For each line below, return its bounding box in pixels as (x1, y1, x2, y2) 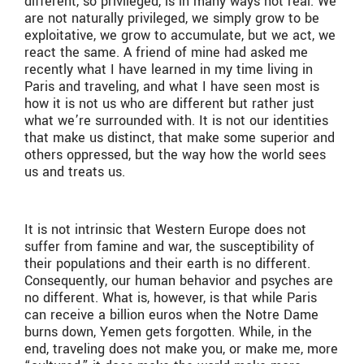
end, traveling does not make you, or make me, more (24, 339, 338, 358)
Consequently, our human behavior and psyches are (24, 271, 333, 290)
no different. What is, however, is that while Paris (24, 288, 317, 307)
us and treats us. (24, 162, 129, 181)
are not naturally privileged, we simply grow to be (24, 8, 319, 28)
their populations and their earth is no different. (24, 253, 310, 273)
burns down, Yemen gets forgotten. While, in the (24, 322, 312, 341)
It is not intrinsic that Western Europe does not (24, 219, 306, 239)
